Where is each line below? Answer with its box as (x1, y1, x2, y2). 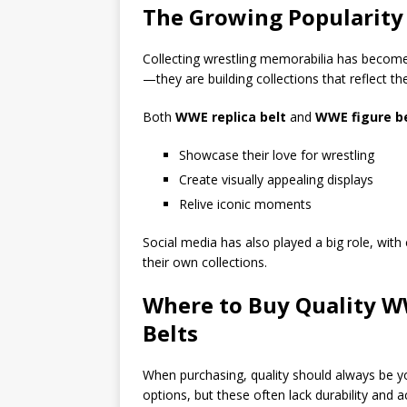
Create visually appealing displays (179, 170, 373, 188)
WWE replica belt (175, 107, 286, 125)
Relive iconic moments (179, 194, 312, 213)
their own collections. (143, 253, 267, 271)
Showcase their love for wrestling (179, 145, 374, 164)
